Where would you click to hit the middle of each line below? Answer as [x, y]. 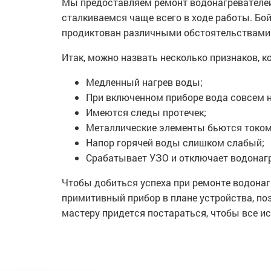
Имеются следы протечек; [146, 112]
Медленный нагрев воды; [144, 82]
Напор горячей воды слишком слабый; [175, 142]
